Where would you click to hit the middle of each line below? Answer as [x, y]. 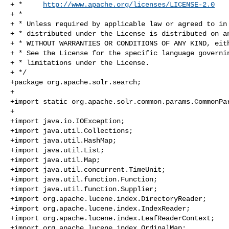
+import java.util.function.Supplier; [84, 189]
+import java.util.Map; [55, 160]
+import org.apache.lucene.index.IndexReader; [100, 208]
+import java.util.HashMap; [63, 140]
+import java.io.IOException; [67, 121]
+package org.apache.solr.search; [76, 82]
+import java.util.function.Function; [84, 179]
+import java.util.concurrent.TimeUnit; [88, 169]
